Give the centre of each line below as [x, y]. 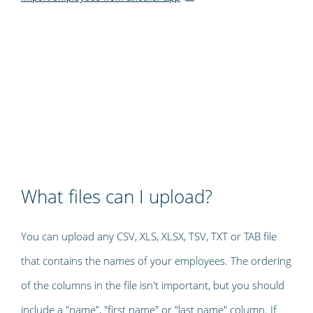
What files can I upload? [117, 196]
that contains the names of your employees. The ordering [156, 260]
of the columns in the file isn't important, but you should [153, 285]
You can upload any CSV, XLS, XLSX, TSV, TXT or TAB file [149, 236]
